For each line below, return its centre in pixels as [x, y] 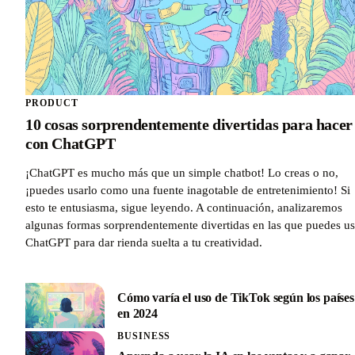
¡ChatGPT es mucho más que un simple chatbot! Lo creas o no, [182, 173]
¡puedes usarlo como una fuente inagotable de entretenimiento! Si [188, 191]
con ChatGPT [71, 144]
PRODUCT [52, 103]
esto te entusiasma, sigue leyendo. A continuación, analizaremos [184, 208]
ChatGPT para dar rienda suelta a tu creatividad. [144, 243]
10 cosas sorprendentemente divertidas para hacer [189, 125]
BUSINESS [144, 336]
